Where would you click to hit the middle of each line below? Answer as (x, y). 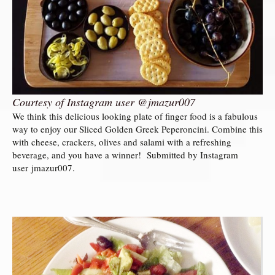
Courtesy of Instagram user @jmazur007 (104, 102)
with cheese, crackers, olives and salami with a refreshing (122, 141)
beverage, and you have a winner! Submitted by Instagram (125, 154)
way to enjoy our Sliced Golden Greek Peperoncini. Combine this (137, 129)
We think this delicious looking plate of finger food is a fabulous (135, 116)
